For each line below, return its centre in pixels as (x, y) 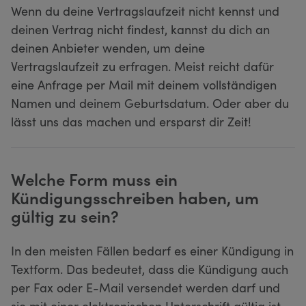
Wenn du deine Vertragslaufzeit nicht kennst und (145, 10)
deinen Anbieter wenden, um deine (108, 47)
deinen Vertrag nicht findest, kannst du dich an (140, 29)
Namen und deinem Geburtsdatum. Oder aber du (150, 102)
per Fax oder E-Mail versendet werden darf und (145, 287)
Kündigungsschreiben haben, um (135, 197)
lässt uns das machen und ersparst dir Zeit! (131, 121)
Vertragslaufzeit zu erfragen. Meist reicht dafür (142, 66)
